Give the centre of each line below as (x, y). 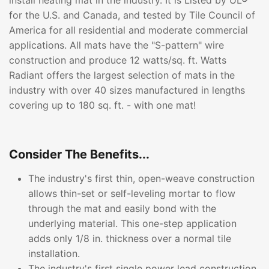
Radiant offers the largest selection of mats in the (122, 75)
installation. (54, 253)
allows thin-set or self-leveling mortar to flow (132, 193)
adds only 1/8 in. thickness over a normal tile (130, 238)
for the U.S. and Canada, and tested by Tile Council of (132, 15)
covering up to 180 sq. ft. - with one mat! (102, 105)
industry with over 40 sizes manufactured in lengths (127, 90)
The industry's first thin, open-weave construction (141, 178)
